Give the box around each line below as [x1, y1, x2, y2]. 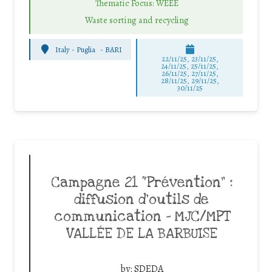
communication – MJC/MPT [53, 208, 229, 226]
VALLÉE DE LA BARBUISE [66, 225, 217, 243]
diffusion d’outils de [74, 191, 209, 209]
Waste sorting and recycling [84, 14, 189, 27]
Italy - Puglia [55, 44, 96, 55]
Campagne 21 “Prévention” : [50, 174, 233, 192]
